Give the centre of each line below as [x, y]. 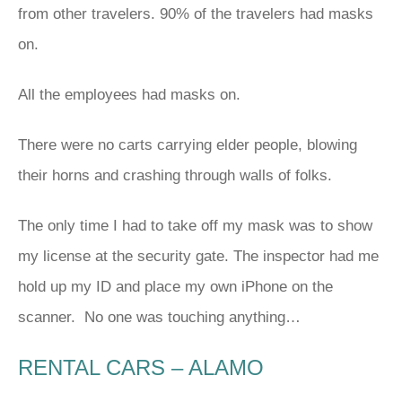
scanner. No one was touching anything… [159, 317]
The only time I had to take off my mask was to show [195, 225]
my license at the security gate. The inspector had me [198, 256]
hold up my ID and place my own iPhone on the [175, 286]
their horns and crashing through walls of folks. [175, 175]
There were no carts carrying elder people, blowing [188, 144]
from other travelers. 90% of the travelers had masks [196, 13]
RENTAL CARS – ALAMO [141, 367]
